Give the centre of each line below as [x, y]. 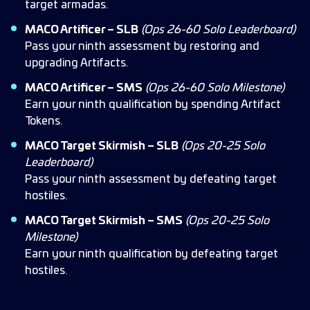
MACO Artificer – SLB [82, 30]
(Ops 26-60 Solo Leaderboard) [218, 30]
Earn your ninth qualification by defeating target [152, 254]
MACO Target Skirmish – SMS [104, 221]
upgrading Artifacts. [76, 63]
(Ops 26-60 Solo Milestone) [215, 88]
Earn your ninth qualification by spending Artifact [153, 104]
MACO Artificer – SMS [84, 88]
